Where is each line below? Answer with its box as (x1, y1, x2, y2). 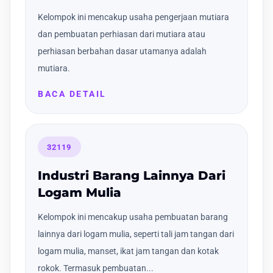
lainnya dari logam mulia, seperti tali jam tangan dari (38, 229, 234, 239)
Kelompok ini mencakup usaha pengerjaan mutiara (38, 12, 229, 23)
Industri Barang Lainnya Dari (38, 168, 225, 183)
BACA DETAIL (38, 89, 107, 99)
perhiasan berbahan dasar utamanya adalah (38, 46, 207, 57)
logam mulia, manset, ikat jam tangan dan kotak (38, 246, 219, 256)
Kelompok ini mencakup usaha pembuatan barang (38, 211, 228, 222)
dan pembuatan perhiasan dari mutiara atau (38, 29, 205, 40)
